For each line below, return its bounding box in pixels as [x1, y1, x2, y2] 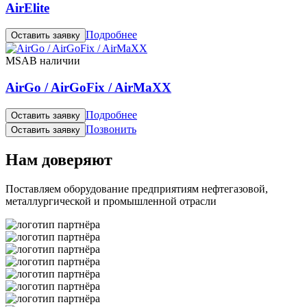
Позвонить [86, 123, 136, 135]
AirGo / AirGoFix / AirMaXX [5, 79, 171, 95]
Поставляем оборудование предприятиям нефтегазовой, [5, 182, 268, 195]
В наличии [29, 55, 80, 67]
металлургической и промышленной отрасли [5, 195, 217, 207]
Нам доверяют [5, 150, 112, 169]
